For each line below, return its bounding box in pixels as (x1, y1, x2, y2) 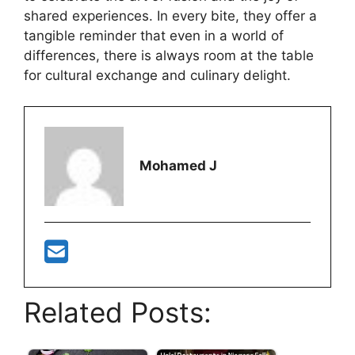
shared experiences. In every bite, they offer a (24, 8, 317, 25)
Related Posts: (24, 295, 212, 329)
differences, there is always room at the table (24, 48, 314, 64)
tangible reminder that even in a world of (24, 28, 284, 44)
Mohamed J (139, 158, 217, 174)
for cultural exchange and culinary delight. (24, 67, 291, 84)
